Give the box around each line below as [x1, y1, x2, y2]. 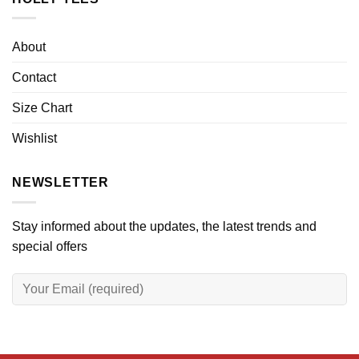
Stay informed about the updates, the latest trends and [12, 219, 317, 233]
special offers [12, 239, 87, 253]
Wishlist [12, 131, 57, 146]
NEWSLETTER [12, 175, 109, 190]
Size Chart [12, 101, 72, 115]
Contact [12, 71, 56, 85]
